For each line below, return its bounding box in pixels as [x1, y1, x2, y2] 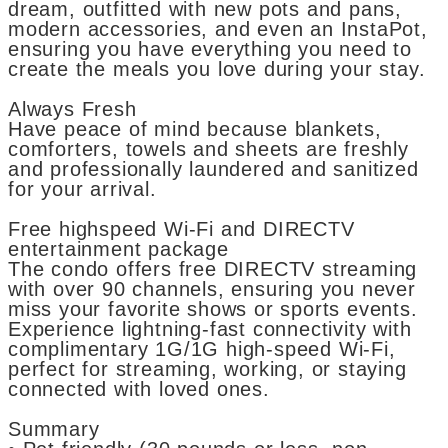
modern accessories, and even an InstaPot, [8, 18, 428, 41]
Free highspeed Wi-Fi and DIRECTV [8, 218, 355, 241]
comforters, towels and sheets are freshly [8, 138, 409, 161]
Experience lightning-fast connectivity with [8, 318, 412, 341]
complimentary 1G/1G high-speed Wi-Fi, [8, 338, 396, 361]
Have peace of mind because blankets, [8, 118, 382, 141]
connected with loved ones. [8, 378, 270, 401]
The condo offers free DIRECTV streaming [8, 258, 418, 281]
